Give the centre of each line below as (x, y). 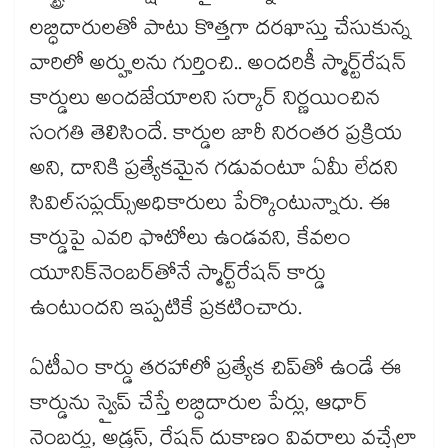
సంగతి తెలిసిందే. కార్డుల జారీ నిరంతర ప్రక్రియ (216, 136)
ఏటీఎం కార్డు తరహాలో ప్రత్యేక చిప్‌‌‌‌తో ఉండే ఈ (216, 371)
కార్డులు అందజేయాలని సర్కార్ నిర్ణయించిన (205, 101)
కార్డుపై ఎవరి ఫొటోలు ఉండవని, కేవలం (190, 241)
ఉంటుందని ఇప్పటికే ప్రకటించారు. (166, 311)
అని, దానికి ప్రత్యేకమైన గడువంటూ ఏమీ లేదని (214, 171)
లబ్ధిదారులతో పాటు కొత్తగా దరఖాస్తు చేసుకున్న (220, 31)
